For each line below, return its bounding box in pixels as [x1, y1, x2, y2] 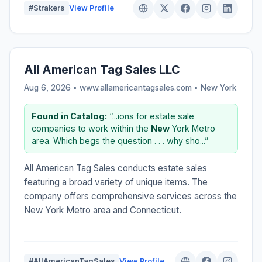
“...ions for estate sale [107, 111, 194, 121]
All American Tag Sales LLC [24, 62, 180, 77]
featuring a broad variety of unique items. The [24, 176, 208, 188]
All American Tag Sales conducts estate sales [24, 162, 207, 174]
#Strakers [29, 3, 64, 12]
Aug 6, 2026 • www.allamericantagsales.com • [24, 82, 201, 92]
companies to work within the [32, 123, 151, 133]
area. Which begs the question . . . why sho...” [32, 135, 208, 146]
